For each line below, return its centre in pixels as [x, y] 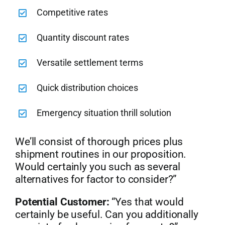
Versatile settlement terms [90, 63]
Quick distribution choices [88, 88]
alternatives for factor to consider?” [96, 180]
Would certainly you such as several [97, 167]
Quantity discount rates [83, 38]
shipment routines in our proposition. [101, 154]
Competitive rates [73, 13]
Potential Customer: [62, 202]
